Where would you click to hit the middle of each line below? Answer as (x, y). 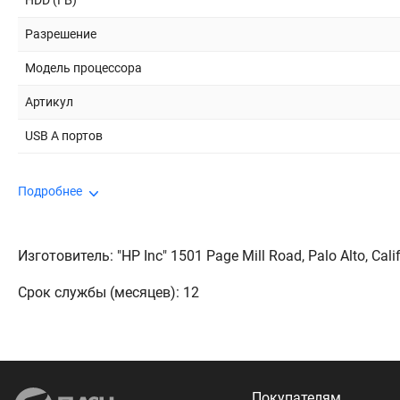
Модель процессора (83, 68)
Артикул (49, 102)
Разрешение (61, 34)
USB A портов (64, 136)
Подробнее (50, 191)
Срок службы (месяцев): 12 (108, 292)
